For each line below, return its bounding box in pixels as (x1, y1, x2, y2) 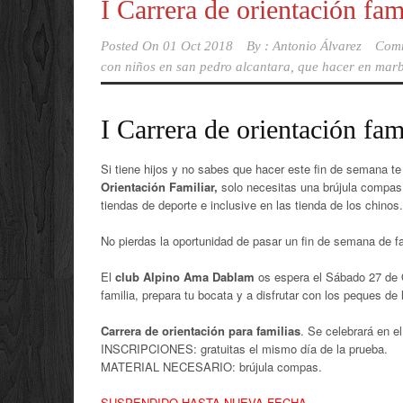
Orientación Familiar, (101, 178, 221, 195)
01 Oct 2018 (163, 39, 233, 53)
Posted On (101, 39, 159, 53)
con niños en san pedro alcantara (101, 59, 291, 74)
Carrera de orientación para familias (101, 322, 300, 339)
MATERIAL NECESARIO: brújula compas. (101, 358, 322, 375)
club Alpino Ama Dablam (115, 268, 255, 285)
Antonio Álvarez (273, 39, 362, 53)
